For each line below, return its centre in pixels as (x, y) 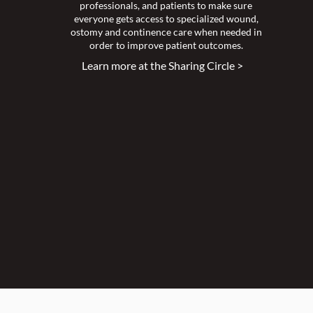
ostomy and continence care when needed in (166, 32)
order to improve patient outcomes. (166, 45)
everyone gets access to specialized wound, (166, 19)
